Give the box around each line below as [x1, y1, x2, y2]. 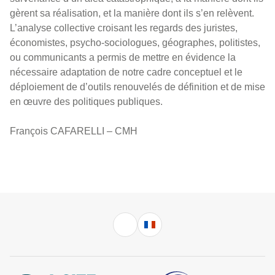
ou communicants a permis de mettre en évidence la [10, 52, 236, 63]
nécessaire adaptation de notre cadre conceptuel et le [10, 67, 242, 77]
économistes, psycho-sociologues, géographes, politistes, [10, 37, 260, 48]
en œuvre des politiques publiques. [10, 96, 163, 107]
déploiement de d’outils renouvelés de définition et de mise [10, 82, 265, 92]
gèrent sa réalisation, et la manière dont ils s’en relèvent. [10, 8, 254, 18]
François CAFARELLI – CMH [10, 126, 137, 136]
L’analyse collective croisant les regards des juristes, [10, 23, 238, 33]
